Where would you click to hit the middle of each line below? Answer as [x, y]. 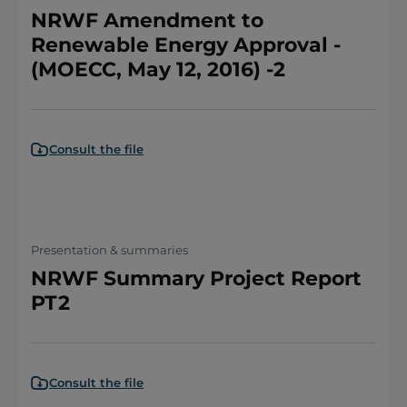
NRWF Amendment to [147, 20]
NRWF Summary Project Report [196, 278]
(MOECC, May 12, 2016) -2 [158, 69]
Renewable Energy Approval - [186, 45]
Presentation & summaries [109, 250]
